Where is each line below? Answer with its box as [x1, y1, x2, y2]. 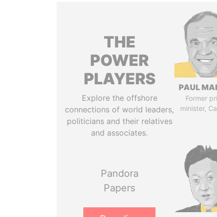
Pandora [100, 168, 139, 179]
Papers [104, 182, 136, 194]
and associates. [91, 128, 148, 138]
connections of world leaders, [65, 105, 174, 114]
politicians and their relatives [66, 116, 172, 126]
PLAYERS [83, 69, 155, 88]
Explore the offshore [81, 93, 157, 103]
